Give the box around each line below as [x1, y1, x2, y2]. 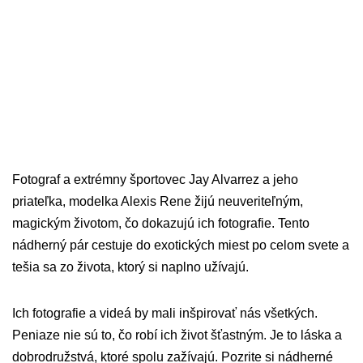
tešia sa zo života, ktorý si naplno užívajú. [12, 260, 249, 275]
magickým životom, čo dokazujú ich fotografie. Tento [12, 216, 310, 231]
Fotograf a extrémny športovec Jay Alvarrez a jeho [12, 173, 298, 187]
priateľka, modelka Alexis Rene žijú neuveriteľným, [12, 194, 303, 209]
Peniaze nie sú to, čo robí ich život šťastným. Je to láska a [12, 328, 342, 343]
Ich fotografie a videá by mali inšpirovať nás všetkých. [12, 306, 318, 321]
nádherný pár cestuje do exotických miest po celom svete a [12, 238, 349, 253]
